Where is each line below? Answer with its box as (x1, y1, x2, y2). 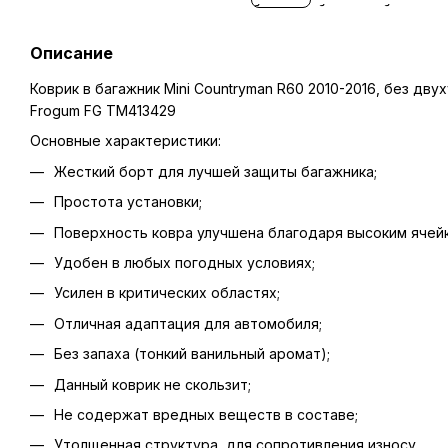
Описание (30, 43, 113, 63)
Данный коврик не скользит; (54, 375, 251, 393)
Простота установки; (54, 193, 202, 211)
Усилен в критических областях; (54, 284, 280, 302)
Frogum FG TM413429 (30, 102, 176, 119)
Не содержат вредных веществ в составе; (54, 405, 358, 423)
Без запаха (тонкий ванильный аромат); (54, 345, 330, 363)
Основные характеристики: (30, 132, 221, 150)
